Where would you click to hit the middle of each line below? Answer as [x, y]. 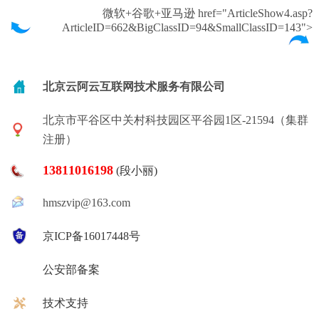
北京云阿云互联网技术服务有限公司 [134, 87]
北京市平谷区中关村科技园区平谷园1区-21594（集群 [176, 120]
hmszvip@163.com [87, 203]
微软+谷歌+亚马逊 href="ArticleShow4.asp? [207, 13]
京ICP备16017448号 [91, 236]
